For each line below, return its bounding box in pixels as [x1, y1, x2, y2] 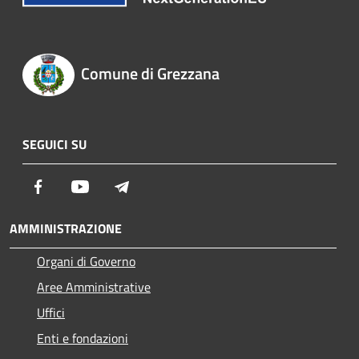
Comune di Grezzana [80, 61, 220, 87]
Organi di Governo [37, 251, 135, 271]
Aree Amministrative [37, 276, 151, 296]
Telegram [131, 175, 180, 196]
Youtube [89, 175, 134, 196]
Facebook [47, 175, 97, 196]
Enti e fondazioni [37, 328, 128, 348]
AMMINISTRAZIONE [10, 218, 122, 238]
